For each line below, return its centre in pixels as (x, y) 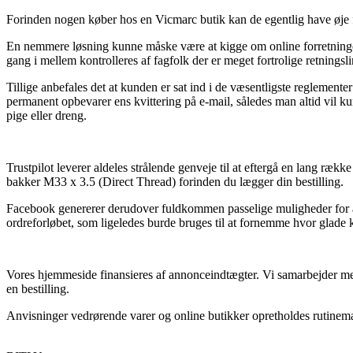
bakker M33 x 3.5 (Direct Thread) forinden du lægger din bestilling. (175, 181)
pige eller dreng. (46, 115)
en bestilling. (38, 288)
